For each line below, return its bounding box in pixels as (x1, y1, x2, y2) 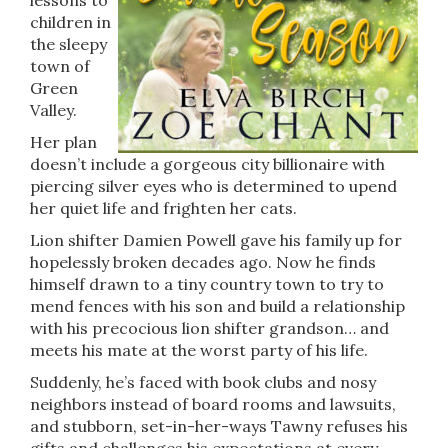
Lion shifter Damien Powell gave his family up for (30, 230, 402, 250)
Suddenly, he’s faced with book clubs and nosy (30, 372, 376, 392)
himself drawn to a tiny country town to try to (30, 274, 384, 294)
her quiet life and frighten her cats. (30, 198, 297, 218)
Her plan (30, 132, 97, 152)
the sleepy (30, 34, 107, 54)
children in (30, 12, 111, 32)
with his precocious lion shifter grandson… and (30, 318, 389, 338)
